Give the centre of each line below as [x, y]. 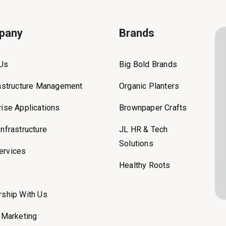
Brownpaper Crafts [153, 108]
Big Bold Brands [148, 64]
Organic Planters [149, 86]
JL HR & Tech [144, 129]
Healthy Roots [145, 165]
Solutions [136, 144]
